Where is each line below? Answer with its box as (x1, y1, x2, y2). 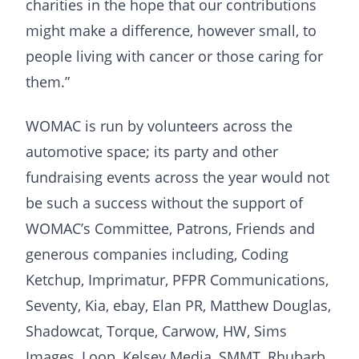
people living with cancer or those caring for (26, 46, 323, 67)
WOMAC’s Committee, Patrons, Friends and (26, 218, 315, 238)
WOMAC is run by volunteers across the (26, 115, 292, 135)
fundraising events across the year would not (26, 167, 329, 187)
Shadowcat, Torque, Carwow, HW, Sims (26, 321, 287, 341)
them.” (26, 72, 70, 92)
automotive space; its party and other (26, 141, 278, 161)
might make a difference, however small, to (26, 21, 317, 41)
